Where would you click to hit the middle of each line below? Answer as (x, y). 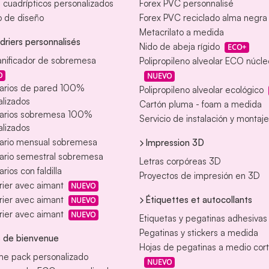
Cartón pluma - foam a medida (201, 104)
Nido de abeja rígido (180, 47)
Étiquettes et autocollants (199, 200)
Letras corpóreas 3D (180, 162)
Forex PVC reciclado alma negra (203, 18)
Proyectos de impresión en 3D (200, 176)
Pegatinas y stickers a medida (199, 233)
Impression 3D (175, 143)
